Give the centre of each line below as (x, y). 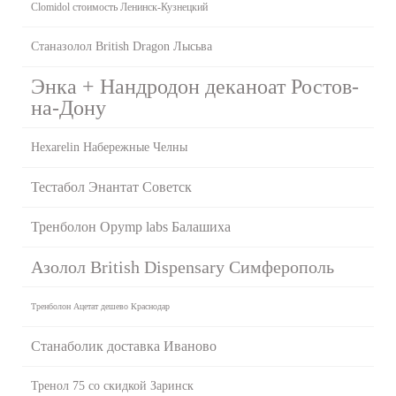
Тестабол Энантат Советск (111, 187)
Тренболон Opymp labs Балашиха (131, 226)
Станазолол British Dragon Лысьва (122, 46)
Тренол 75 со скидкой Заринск (112, 385)
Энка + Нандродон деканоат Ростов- (195, 86)
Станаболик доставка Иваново (124, 346)
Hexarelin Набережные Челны (109, 147)
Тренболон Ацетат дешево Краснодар (100, 306)
